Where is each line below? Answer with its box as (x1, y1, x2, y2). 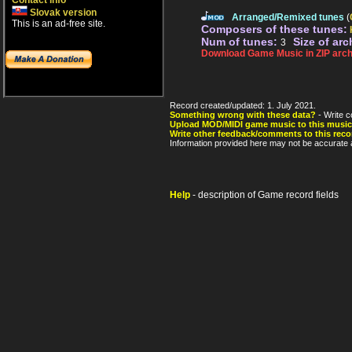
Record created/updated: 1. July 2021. (170, 101, 316, 111)
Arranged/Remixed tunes (232, 12, 344, 24)
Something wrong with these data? (170, 110, 316, 120)
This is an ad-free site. (12, 18, 105, 29)
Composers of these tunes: (201, 23, 347, 36)
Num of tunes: (201, 35, 280, 49)
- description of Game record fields (190, 189, 339, 201)
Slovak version (27, 7, 97, 18)
